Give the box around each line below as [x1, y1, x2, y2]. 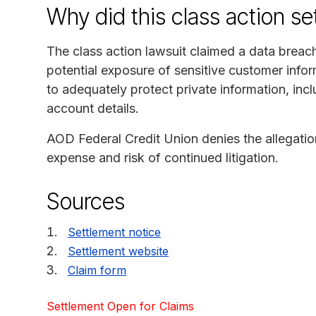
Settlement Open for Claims [47, 298, 194, 313]
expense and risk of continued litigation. [47, 150, 279, 165]
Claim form [68, 262, 126, 277]
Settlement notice [68, 224, 161, 239]
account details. [47, 100, 139, 116]
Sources [47, 187, 125, 215]
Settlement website [68, 243, 169, 258]
